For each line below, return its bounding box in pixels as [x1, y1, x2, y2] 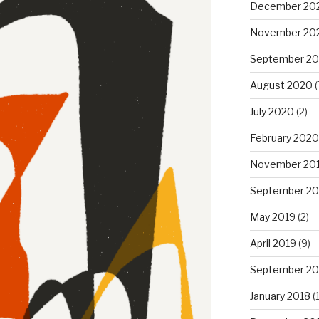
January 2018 [249, 289, 310, 302]
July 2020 [249, 105, 294, 117]
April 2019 [249, 236, 296, 249]
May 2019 [249, 210, 296, 223]
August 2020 [249, 78, 313, 91]
